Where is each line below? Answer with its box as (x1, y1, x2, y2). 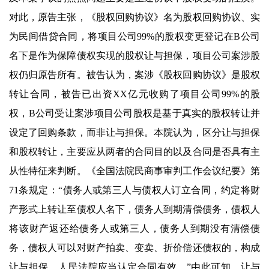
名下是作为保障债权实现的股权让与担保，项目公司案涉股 (9, 50, 260, 61)
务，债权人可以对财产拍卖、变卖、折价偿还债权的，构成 (9, 242, 260, 253)
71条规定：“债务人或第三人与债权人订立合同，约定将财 (9, 184, 260, 195)
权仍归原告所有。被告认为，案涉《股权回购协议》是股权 (9, 69, 260, 80)
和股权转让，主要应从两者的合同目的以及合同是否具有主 (9, 146, 260, 157)
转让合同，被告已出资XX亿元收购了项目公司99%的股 (9, 88, 260, 99)
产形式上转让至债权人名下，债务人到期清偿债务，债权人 (9, 204, 260, 214)
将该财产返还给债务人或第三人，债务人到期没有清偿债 (9, 223, 260, 234)
